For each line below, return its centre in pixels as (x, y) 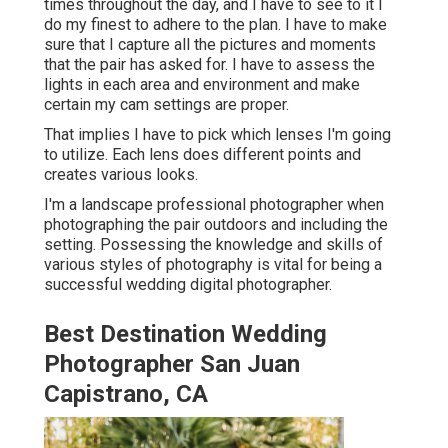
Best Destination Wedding (185, 334)
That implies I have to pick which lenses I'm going (217, 135)
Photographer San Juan (172, 364)
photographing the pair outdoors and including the (216, 225)
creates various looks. (121, 175)
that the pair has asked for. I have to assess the (209, 65)
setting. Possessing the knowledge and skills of (213, 245)
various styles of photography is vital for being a (213, 265)
